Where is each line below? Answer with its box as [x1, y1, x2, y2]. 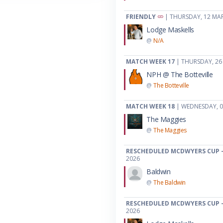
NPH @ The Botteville [146, 69, 213, 79]
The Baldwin [153, 178, 186, 187]
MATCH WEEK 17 [126, 57, 175, 66]
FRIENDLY [126, 12, 156, 21]
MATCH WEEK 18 [126, 102, 175, 111]
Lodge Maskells [146, 24, 194, 34]
